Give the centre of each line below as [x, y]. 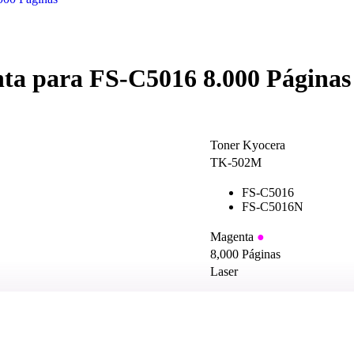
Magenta [233, 237]
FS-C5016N [273, 207]
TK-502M [236, 163]
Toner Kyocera [248, 145]
